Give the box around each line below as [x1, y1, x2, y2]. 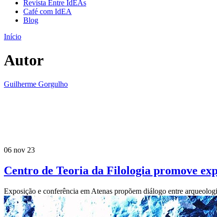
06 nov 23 [4, 146, 35, 155]
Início [4, 32, 21, 41]
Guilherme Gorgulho [4, 79, 68, 88]
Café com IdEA [23, 7, 72, 15]
